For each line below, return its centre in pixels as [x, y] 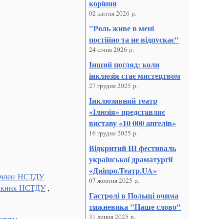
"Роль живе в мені [121, 28]
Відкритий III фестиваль [132, 148]
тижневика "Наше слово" [135, 206]
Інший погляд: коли [124, 64]
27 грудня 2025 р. [113, 85]
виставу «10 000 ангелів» [132, 123]
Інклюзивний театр [123, 100]
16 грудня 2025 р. [113, 133]
